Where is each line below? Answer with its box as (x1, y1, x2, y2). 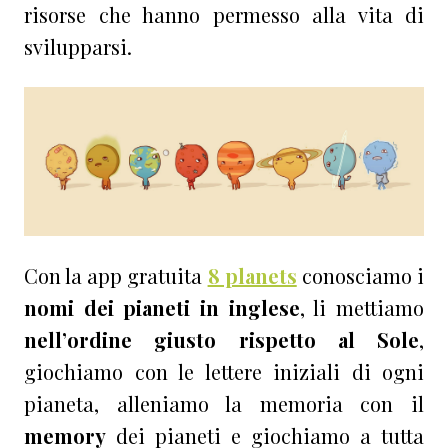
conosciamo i (301, 261, 425, 289)
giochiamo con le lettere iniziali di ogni (24, 357, 424, 385)
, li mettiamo (299, 293, 425, 321)
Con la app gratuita (24, 261, 208, 289)
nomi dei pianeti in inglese (24, 293, 300, 321)
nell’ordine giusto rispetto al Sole (24, 325, 419, 353)
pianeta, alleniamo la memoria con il (24, 389, 424, 417)
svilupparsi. (24, 33, 132, 61)
